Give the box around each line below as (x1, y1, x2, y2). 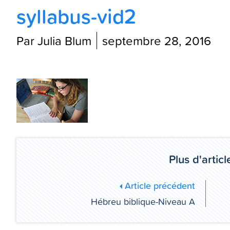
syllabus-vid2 (16, 2, 136, 30)
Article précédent (122, 179, 195, 192)
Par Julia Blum (16, 32, 91, 49)
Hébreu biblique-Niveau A (91, 195, 195, 208)
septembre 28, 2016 (102, 32, 211, 49)
